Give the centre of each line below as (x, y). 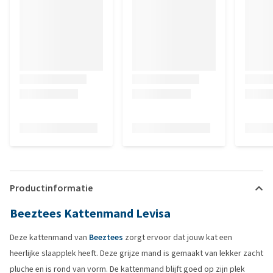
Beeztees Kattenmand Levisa (90, 214)
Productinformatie (51, 188)
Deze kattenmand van (49, 237)
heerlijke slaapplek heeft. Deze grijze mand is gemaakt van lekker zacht (136, 253)
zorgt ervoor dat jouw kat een (178, 237)
